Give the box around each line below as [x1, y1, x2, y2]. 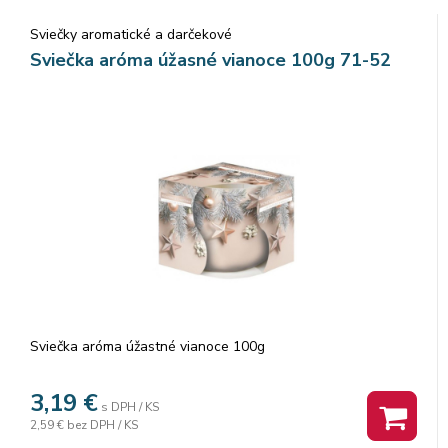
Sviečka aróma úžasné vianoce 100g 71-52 [30, 47, 391, 72]
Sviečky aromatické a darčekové [30, 24, 232, 44]
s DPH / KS [101, 398, 159, 415]
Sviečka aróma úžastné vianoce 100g [30, 336, 265, 356]
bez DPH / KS [67, 416, 138, 433]
